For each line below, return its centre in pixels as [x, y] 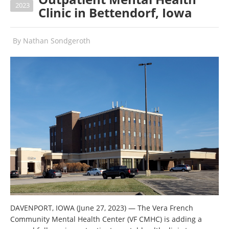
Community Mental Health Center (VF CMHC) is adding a [106, 219]
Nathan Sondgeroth [57, 41]
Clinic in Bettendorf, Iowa [115, 13]
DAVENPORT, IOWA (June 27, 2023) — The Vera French [102, 208]
